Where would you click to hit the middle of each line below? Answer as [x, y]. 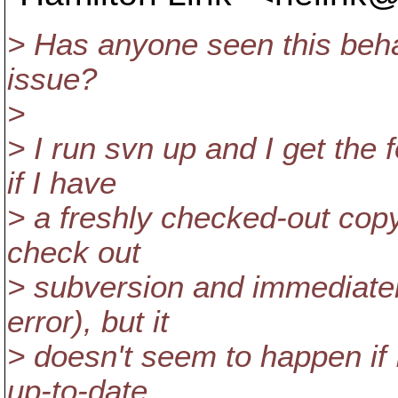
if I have [62, 183]
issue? [52, 79]
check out [74, 252]
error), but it [88, 322]
